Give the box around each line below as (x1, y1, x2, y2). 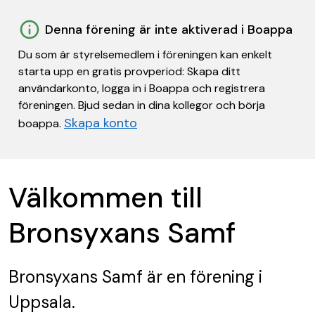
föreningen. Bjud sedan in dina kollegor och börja (18, 98, 265, 112)
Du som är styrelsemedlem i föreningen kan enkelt (18, 47, 272, 62)
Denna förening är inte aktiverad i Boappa (45, 21, 292, 38)
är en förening (143, 266, 255, 288)
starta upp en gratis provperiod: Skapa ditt (18, 64, 240, 79)
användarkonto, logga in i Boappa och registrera (18, 81, 265, 96)
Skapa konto (64, 115, 137, 131)
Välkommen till (8, 179, 202, 216)
